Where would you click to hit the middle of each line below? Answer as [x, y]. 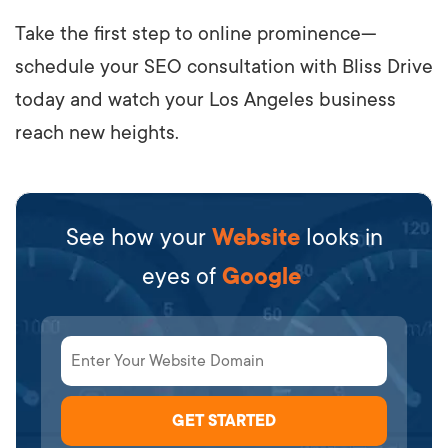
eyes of [181, 275]
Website [258, 236]
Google [264, 275]
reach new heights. [97, 132]
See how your [138, 236]
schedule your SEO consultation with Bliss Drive [224, 66]
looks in [344, 236]
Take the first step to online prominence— [196, 33]
